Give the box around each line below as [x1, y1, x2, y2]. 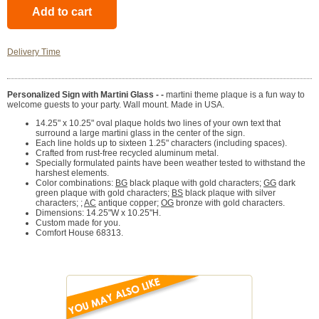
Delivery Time [7, 47, 61, 58]
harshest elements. [36, 168, 109, 179]
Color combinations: [36, 178, 115, 189]
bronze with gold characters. [174, 198, 285, 209]
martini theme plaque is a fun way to [166, 90, 305, 100]
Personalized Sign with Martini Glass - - [7, 90, 166, 100]
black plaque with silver [183, 188, 276, 199]
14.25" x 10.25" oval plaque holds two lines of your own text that [36, 118, 281, 129]
